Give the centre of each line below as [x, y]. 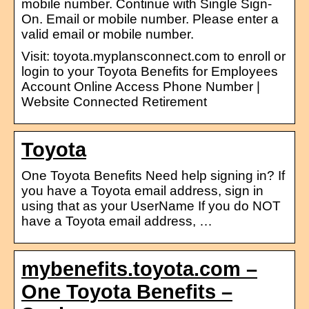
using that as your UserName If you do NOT [151, 206]
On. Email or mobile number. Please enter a [150, 19]
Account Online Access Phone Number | [141, 86]
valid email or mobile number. [108, 34]
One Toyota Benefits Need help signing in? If [153, 175]
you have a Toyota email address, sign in [142, 190]
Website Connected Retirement [114, 101]
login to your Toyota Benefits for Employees [150, 71]
